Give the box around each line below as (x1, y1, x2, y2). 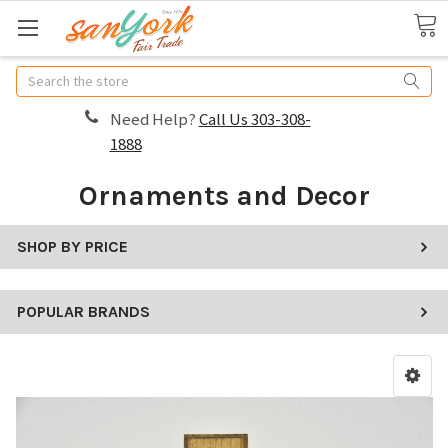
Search (16, 66, 58, 85)
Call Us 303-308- (198, 107, 311, 130)
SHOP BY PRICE (16, 236, 128, 256)
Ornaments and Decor (78, 178, 370, 212)
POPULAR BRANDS (16, 301, 150, 321)
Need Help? (109, 107, 199, 130)
